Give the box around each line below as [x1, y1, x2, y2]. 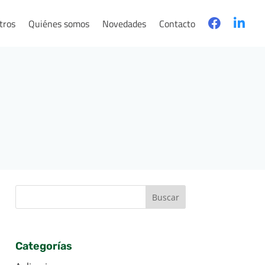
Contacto [159, 16, 196, 31]
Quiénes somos [28, 16, 90, 31]
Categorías [15, 239, 72, 253]
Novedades [102, 16, 147, 31]
